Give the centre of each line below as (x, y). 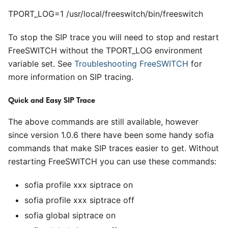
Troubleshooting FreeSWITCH (131, 64)
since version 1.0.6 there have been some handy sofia (111, 135)
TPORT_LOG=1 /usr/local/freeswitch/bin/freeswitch (106, 14)
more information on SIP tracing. (71, 77)
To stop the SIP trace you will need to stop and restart (113, 37)
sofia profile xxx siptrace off (79, 200)
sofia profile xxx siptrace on (79, 185)
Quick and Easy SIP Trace (52, 100)
